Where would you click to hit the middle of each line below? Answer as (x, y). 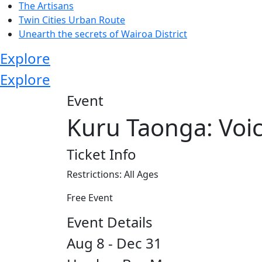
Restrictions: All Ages (113, 174)
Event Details (110, 222)
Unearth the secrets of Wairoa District (103, 34)
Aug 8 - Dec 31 (114, 243)
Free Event (90, 197)
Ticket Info (101, 154)
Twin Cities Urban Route (72, 20)
